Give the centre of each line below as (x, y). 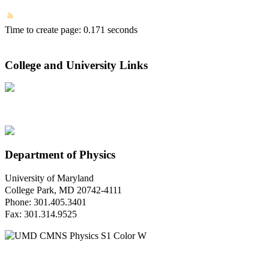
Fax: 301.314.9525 (41, 214)
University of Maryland (49, 178)
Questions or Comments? (53, 257)
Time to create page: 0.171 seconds (71, 29)
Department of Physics (60, 155)
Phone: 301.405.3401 (46, 202)
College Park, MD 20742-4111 (63, 190)
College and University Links (76, 65)
